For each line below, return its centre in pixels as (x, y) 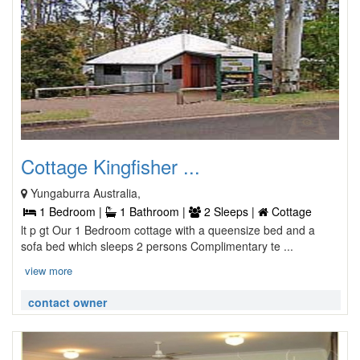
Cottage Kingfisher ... (110, 166)
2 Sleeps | (229, 211)
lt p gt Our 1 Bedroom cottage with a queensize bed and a (168, 230)
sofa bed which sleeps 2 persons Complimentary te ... (157, 246)
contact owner (67, 302)
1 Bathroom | (153, 211)
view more (49, 270)
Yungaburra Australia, (86, 193)
